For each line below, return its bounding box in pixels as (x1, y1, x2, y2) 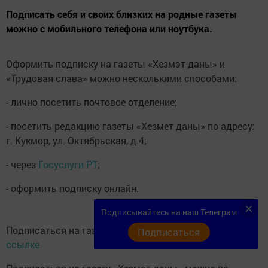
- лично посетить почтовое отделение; (6, 96, 177, 108)
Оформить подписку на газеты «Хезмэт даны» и (6, 57, 225, 70)
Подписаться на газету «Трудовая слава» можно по (6, 224, 240, 236)
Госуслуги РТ (38, 158, 98, 170)
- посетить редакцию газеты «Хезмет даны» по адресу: (6, 120, 254, 132)
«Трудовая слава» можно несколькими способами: (6, 72, 237, 84)
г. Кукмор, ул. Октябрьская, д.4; (6, 134, 147, 147)
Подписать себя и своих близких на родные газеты (6, 8, 237, 20)
